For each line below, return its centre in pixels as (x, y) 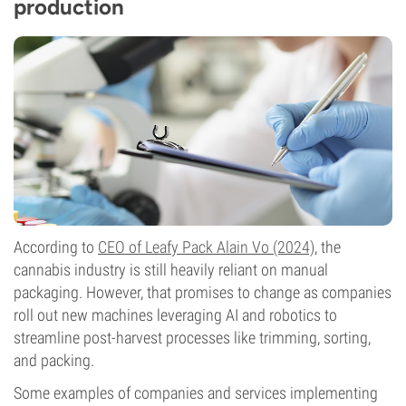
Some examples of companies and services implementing (196, 393)
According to (56, 247)
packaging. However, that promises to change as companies (203, 292)
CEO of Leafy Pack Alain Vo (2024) (206, 247)
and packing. (54, 360)
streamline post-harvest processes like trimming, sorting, (192, 338)
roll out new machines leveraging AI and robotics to (175, 315)
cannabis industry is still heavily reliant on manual (171, 270)
